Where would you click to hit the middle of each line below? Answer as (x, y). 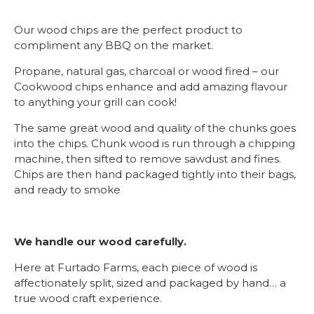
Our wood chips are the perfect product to (128, 30)
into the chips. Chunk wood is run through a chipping (155, 143)
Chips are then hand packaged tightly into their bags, (155, 174)
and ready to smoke (67, 190)
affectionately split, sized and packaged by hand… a (150, 283)
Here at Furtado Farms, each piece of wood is (136, 267)
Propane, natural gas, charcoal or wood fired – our (146, 71)
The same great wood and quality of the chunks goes (155, 128)
